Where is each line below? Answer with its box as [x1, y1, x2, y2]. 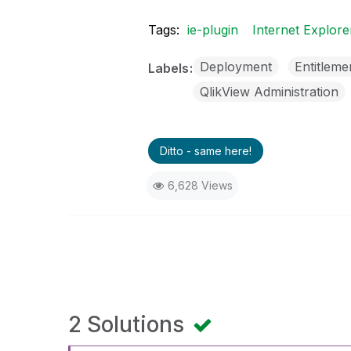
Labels [147, 60, 192, 76]
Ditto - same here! [159, 144, 251, 157]
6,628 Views [167, 179, 233, 192]
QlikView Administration [199, 84, 338, 100]
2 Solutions [68, 311, 190, 338]
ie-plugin [186, 22, 238, 38]
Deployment [199, 59, 272, 74]
